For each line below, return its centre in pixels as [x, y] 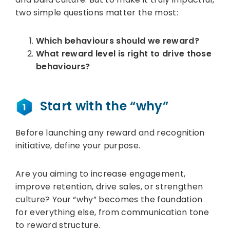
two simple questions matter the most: [97, 13]
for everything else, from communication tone [112, 212]
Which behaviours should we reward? [118, 41]
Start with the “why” [101, 106]
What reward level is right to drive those [124, 54]
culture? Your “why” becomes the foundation [109, 199]
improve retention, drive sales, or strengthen [109, 186]
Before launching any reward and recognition [110, 132]
